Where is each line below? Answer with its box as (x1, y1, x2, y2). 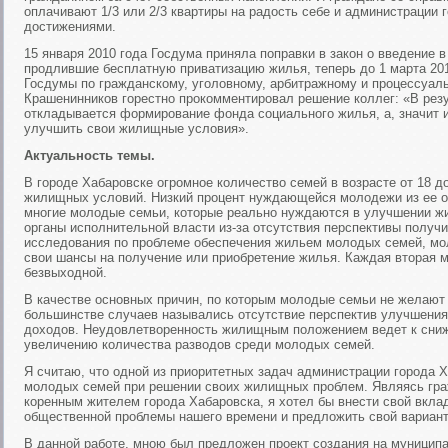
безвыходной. (24, 265, 107, 280)
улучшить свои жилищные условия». (24, 121, 249, 136)
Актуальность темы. (24, 148, 155, 163)
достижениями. (24, 19, 116, 34)
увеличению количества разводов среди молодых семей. (24, 337, 375, 352)
